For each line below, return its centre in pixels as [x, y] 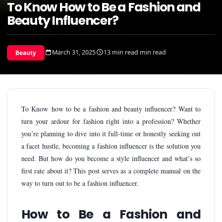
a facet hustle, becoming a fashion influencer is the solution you [111, 146]
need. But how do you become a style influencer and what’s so [111, 158]
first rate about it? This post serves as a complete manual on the [111, 170]
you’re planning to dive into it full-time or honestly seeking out [111, 133]
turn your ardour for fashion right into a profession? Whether [111, 121]
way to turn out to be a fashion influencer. [80, 183]
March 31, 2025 [74, 52]
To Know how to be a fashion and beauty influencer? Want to [111, 109]
